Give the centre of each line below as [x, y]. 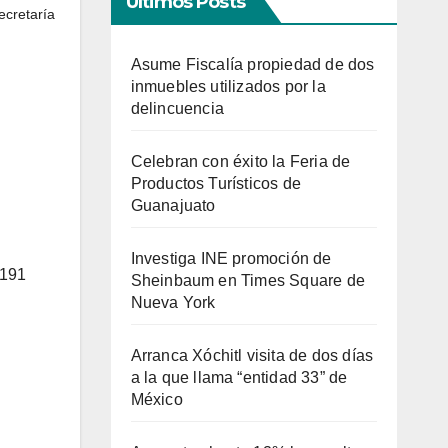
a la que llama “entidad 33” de [239, 377]
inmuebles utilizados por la [228, 86]
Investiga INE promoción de [231, 258]
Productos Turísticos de [216, 183]
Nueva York [173, 302]
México [156, 399]
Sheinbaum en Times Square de [248, 280]
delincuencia [177, 108]
